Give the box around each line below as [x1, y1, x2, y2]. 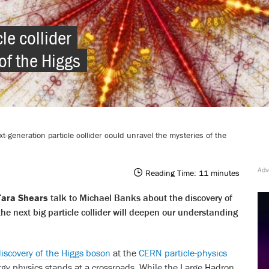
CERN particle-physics [139, 247, 227, 259]
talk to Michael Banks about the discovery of [48, 192, 232, 204]
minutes [211, 168, 240, 178]
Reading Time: [145, 168, 196, 178]
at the [110, 247, 139, 259]
